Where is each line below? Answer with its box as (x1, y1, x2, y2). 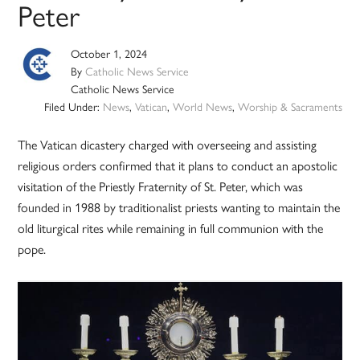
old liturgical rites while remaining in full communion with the (18, 219, 324, 238)
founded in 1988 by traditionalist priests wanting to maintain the (18, 198, 341, 217)
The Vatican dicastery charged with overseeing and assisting (18, 135, 317, 154)
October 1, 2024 (71, 45, 148, 62)
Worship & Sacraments (237, 98, 342, 115)
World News (172, 98, 232, 115)
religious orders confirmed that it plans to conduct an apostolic (18, 156, 338, 175)
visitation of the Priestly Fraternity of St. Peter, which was (18, 177, 304, 196)
